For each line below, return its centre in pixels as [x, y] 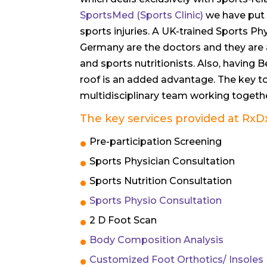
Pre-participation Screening [156, 141]
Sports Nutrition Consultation [161, 181]
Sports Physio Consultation [156, 200]
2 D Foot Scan [123, 220]
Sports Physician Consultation [162, 161]
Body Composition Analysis [157, 240]
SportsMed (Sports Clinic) [142, 15]
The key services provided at [161, 118]
